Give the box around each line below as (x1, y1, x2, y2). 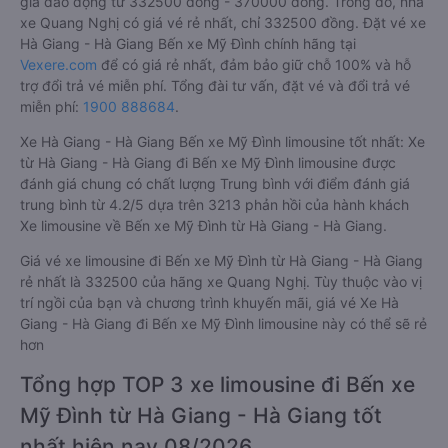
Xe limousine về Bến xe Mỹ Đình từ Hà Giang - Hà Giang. (20, 217, 387, 234)
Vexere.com (20, 56, 97, 73)
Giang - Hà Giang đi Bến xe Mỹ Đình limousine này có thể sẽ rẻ (20, 315, 427, 332)
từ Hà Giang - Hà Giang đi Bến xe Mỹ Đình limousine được (20, 154, 396, 171)
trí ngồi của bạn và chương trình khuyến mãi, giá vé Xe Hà (20, 294, 399, 311)
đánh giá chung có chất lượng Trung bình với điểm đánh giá (20, 175, 410, 192)
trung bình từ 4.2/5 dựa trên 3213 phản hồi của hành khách (20, 196, 409, 213)
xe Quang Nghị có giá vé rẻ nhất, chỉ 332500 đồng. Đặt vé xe (20, 14, 426, 31)
